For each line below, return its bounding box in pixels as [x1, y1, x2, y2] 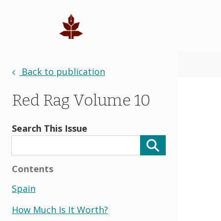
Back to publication [19, 66, 105, 77]
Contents [12, 163, 53, 175]
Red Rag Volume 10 [12, 91, 150, 110]
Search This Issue [12, 122, 87, 134]
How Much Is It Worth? [12, 204, 108, 216]
